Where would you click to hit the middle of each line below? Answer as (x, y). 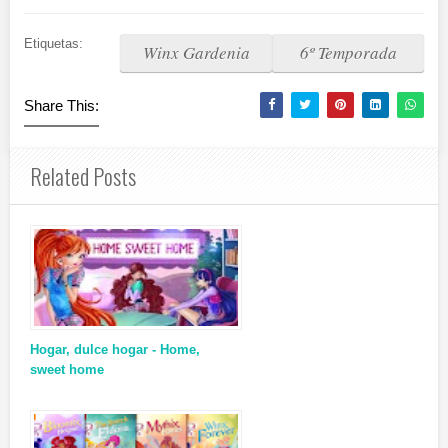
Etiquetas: (53, 43)
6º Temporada (348, 52)
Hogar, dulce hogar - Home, (115, 349)
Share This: (61, 105)
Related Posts (83, 176)
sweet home (67, 369)
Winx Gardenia (196, 52)
